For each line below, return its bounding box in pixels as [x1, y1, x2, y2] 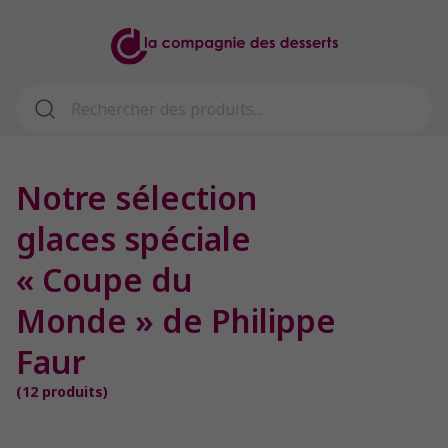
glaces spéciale [16, 217, 251, 261]
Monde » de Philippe [16, 299, 336, 343]
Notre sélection [16, 176, 257, 220]
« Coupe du [16, 258, 193, 302]
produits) [38, 382, 108, 402]
